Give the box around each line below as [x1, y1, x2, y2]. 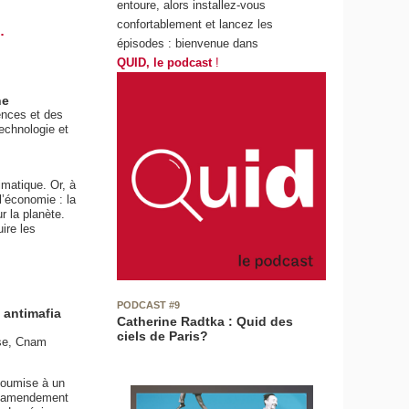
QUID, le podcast [117, 55, 213, 69]
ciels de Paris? [117, 329, 209, 344]
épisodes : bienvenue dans [117, 36, 259, 50]
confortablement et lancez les [117, 16, 274, 31]
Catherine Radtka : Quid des [117, 314, 294, 330]
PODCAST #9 [117, 299, 181, 310]
